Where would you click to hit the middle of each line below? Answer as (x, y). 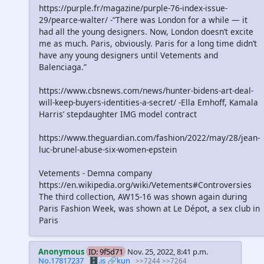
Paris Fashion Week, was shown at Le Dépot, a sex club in (149, 208)
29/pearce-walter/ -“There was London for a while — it (143, 20)
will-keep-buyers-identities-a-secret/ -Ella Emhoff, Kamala (148, 102)
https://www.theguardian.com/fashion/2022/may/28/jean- (149, 138)
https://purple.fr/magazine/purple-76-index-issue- (133, 8)
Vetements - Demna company (95, 173)
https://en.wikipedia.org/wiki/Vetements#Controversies (145, 185)
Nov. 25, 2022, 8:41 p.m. (168, 252)
